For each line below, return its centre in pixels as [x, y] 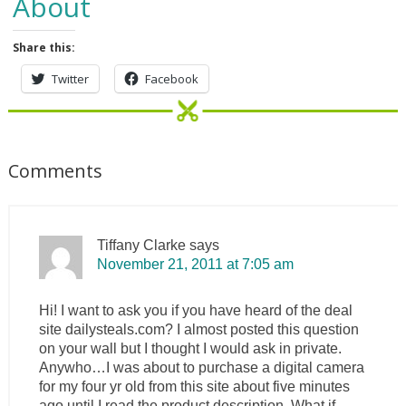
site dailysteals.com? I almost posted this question [198, 329]
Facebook [171, 78]
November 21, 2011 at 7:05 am [195, 264]
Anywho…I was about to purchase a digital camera [201, 367]
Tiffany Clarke [141, 245]
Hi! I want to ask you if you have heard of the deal [195, 310]
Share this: [43, 47]
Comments [55, 170]
